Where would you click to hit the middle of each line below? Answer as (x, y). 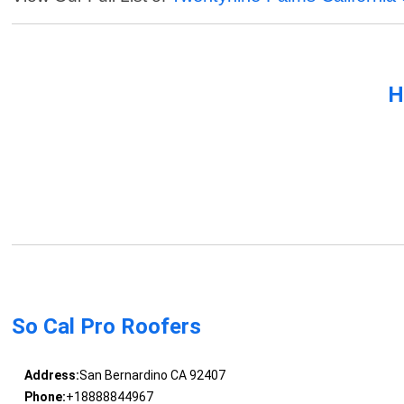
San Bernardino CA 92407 (152, 376)
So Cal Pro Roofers (107, 327)
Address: (51, 376)
